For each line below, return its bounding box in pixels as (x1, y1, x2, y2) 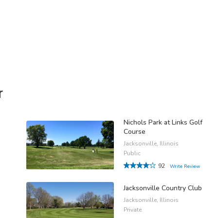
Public (124, 149, 141, 157)
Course (124, 127, 145, 136)
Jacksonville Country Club (124, 183, 202, 193)
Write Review (170, 163, 200, 170)
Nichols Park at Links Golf (124, 117, 202, 127)
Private (124, 206, 142, 214)
